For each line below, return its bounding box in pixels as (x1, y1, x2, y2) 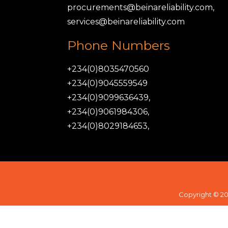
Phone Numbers (67, 38, 170, 53)
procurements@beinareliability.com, (67, 3, 214, 12)
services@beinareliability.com (67, 17, 185, 26)
